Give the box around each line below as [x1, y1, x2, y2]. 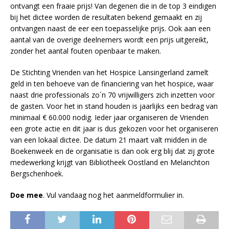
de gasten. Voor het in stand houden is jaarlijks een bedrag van [10, 101, 218, 111]
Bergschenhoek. [10, 169, 63, 179]
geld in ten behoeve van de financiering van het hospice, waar [10, 79, 214, 89]
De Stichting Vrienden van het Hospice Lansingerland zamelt [10, 67, 209, 78]
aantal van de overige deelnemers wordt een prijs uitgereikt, [10, 35, 209, 45]
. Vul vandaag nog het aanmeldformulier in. [43, 190, 184, 200]
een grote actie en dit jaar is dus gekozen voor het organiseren [10, 124, 218, 134]
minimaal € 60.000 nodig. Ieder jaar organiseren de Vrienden [10, 112, 209, 123]
